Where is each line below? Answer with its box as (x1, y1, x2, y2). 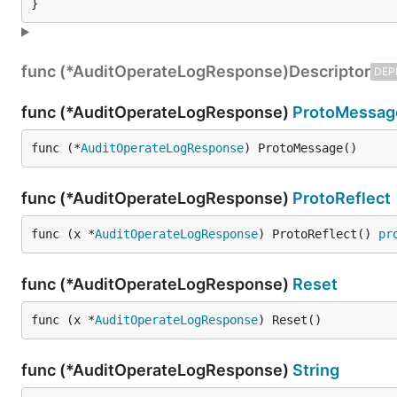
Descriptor (289, 61, 370, 81)
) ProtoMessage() (244, 140, 357, 155)
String (292, 360, 339, 379)
